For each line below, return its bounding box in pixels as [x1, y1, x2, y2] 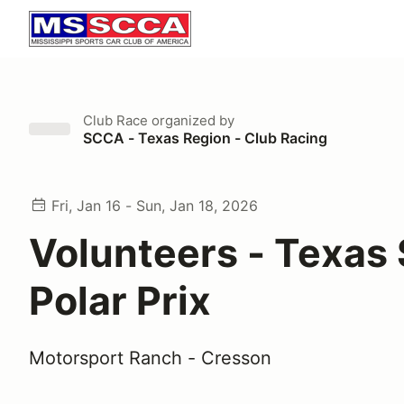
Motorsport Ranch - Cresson [29, 347, 271, 369]
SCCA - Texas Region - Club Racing [83, 129, 327, 147]
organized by [148, 112, 234, 129]
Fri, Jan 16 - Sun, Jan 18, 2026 [51, 197, 258, 215]
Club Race [83, 112, 148, 129]
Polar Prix [29, 277, 211, 324]
